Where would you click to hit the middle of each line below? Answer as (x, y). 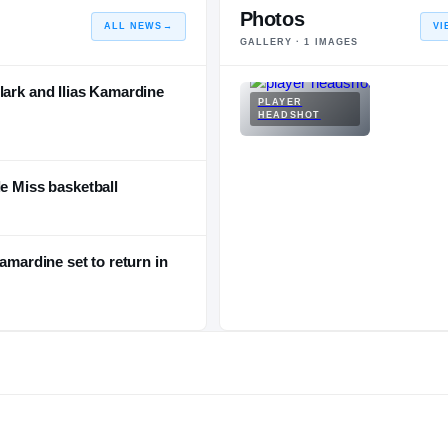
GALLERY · (272, 41)
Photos (272, 18)
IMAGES (334, 41)
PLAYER (280, 101)
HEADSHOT (289, 114)
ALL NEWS (133, 25)
